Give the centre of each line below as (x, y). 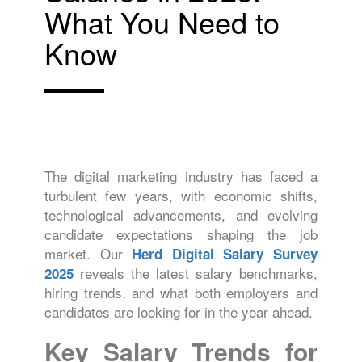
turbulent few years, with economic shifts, (181, 195)
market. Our (88, 253)
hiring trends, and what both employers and (181, 292)
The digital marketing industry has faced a (181, 176)
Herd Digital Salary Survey (225, 254)
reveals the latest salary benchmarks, (196, 273)
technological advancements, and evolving (181, 215)
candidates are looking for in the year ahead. (179, 311)
